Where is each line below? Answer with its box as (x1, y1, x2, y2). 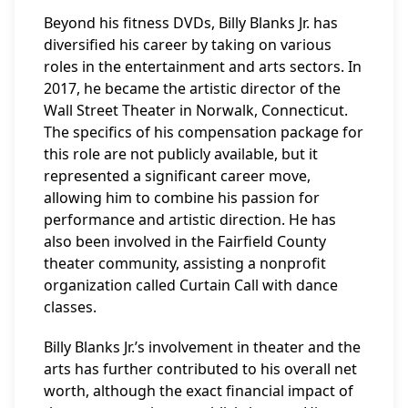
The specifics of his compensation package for (44, 122, 363, 142)
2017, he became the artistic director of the (44, 78, 341, 98)
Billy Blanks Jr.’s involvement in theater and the (44, 337, 361, 357)
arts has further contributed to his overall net (44, 359, 357, 379)
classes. (44, 297, 97, 317)
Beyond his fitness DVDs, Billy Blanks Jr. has (44, 13, 338, 33)
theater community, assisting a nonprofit (44, 253, 326, 273)
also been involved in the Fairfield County (44, 231, 326, 251)
